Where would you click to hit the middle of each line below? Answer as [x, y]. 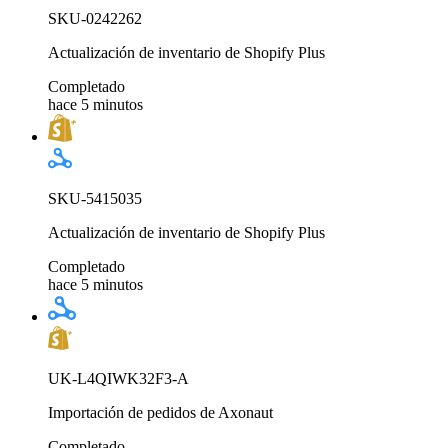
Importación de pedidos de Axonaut [160, 412]
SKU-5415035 [95, 198]
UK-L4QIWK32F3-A [118, 378]
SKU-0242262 [95, 18]
